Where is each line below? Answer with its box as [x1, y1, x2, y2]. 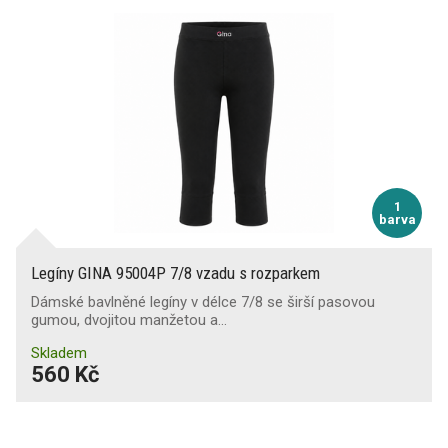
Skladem [31, 343, 87, 362]
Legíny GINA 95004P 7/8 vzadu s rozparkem [31, 262, 320, 283]
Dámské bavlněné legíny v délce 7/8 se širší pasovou [31, 292, 375, 311]
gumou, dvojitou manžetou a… [31, 310, 227, 329]
